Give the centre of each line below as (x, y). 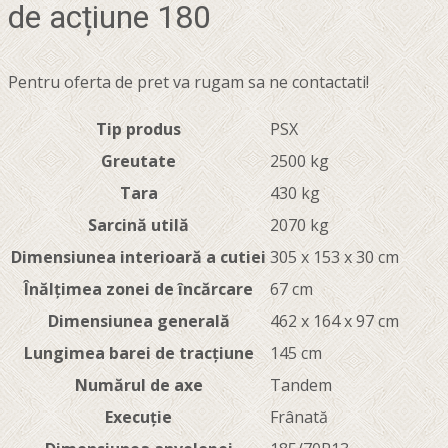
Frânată (299, 416)
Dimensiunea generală (138, 320)
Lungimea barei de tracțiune (138, 352)
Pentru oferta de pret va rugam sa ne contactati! (188, 81)
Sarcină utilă (138, 224)
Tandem (301, 384)
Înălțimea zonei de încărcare (138, 288)
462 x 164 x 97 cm (334, 320)
